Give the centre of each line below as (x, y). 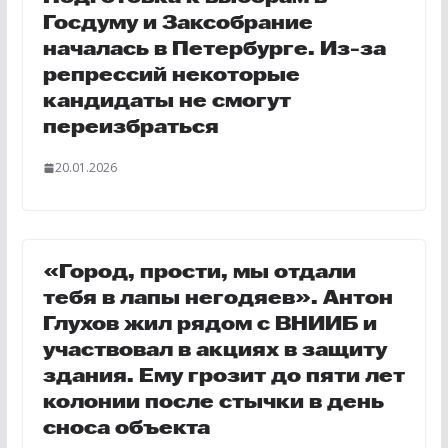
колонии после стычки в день (213, 403)
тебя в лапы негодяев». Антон (217, 299)
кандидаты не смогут (166, 102)
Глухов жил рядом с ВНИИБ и (209, 325)
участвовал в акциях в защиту (214, 351)
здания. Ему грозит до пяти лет (223, 377)
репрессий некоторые (171, 76)
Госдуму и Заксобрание (177, 24)
